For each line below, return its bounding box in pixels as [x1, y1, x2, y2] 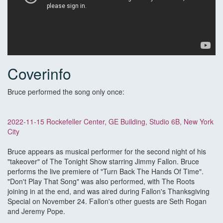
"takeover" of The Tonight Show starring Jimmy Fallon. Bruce [7, 156, 199, 167]
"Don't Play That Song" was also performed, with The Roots [7, 176, 195, 187]
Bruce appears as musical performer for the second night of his [7, 146, 206, 157]
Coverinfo [7, 63, 71, 85]
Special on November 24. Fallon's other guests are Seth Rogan [7, 196, 207, 207]
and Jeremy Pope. [7, 206, 65, 217]
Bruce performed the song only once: [7, 87, 124, 97]
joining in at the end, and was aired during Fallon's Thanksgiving [7, 186, 210, 197]
